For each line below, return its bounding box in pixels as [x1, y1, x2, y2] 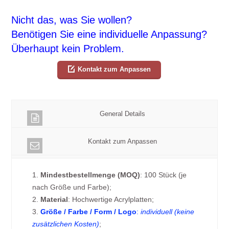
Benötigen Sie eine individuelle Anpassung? [11, 29, 208, 40]
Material [40, 195, 68, 204]
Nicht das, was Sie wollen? [11, 14, 132, 26]
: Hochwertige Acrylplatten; [68, 195, 154, 204]
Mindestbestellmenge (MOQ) [40, 171, 141, 179]
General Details [99, 110, 145, 118]
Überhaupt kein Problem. [11, 43, 125, 55]
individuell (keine [141, 208, 195, 216]
